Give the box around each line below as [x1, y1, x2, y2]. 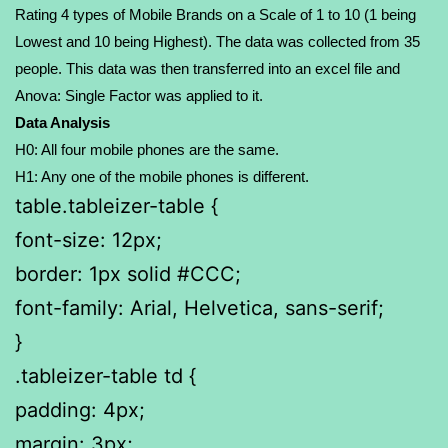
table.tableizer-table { [15, 193, 218, 218]
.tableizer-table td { [15, 363, 196, 388]
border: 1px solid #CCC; [15, 261, 241, 286]
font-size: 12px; [15, 227, 162, 252]
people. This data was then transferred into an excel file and [15, 60, 400, 77]
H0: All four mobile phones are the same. [15, 141, 279, 158]
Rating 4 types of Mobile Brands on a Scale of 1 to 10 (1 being [15, 6, 416, 23]
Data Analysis [15, 114, 110, 131]
